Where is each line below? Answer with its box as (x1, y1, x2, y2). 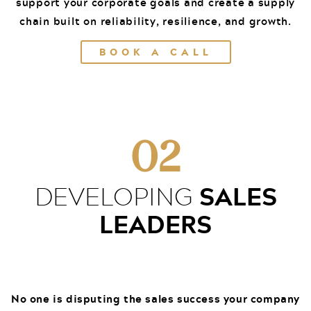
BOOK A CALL (99, 44, 212, 60)
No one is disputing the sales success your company (10, 290, 300, 308)
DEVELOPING (34, 177, 199, 216)
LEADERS (99, 204, 212, 244)
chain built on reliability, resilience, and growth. (19, 12, 292, 29)
